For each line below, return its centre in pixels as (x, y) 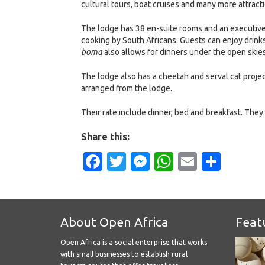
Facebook (144, 161)
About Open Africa (114, 222)
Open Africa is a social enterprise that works (134, 242)
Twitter (157, 161)
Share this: (105, 136)
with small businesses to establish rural (124, 254)
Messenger (197, 161)
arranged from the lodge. (127, 88)
